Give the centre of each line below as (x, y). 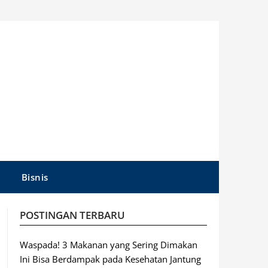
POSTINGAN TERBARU (72, 215)
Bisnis (35, 177)
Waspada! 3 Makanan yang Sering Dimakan (108, 245)
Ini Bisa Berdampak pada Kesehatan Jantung (110, 259)
